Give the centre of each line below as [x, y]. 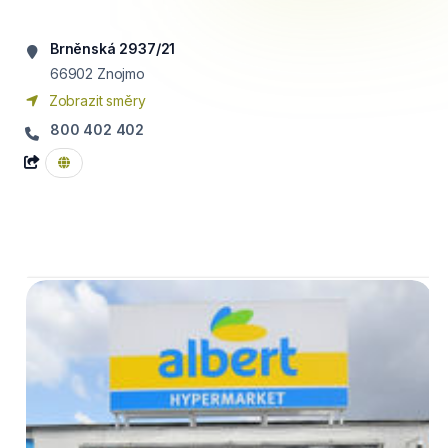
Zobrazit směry [95, 100]
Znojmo [120, 73]
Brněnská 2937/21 [113, 48]
